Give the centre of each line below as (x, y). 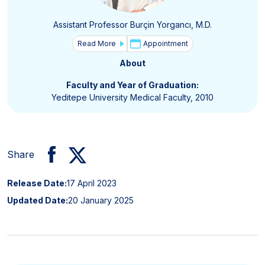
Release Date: (37, 183)
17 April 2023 (92, 183)
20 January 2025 (101, 201)
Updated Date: (38, 201)
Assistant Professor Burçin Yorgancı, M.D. (132, 25)
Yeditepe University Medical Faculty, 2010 (132, 98)
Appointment (165, 44)
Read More (96, 44)
